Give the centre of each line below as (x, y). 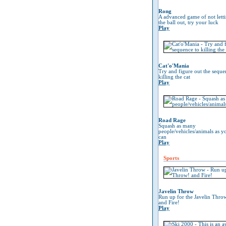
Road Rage (172, 120)
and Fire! (169, 203)
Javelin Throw (176, 191)
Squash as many (177, 126)
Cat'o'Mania (174, 66)
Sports (171, 158)
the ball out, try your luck (188, 22)
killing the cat (174, 77)
